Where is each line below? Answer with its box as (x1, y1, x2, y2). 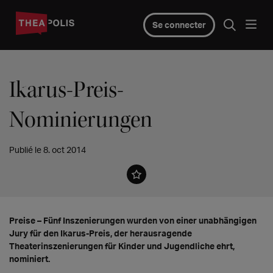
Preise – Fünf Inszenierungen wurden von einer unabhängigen (9, 215, 257, 225)
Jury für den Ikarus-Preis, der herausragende (9, 228, 192, 238)
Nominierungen (9, 105, 152, 134)
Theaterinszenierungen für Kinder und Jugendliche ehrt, (9, 241, 235, 251)
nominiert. (9, 253, 50, 264)
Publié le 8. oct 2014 (9, 144, 86, 155)
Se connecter (152, 19, 206, 30)
